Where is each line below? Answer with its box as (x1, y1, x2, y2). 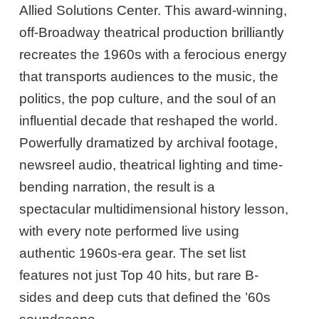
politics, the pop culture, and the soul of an (19, 91, 277, 107)
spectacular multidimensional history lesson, (19, 202, 289, 217)
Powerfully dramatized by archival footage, (19, 135, 278, 151)
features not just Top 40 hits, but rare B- (19, 268, 259, 283)
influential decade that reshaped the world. (19, 113, 278, 129)
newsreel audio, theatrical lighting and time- (19, 157, 283, 173)
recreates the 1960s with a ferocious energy (19, 47, 288, 63)
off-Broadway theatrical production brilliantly (19, 25, 285, 41)
